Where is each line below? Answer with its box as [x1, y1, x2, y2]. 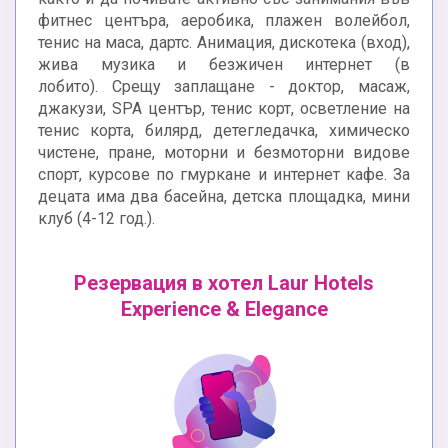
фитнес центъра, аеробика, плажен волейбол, [38, 11, 410, 31]
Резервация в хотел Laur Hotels [74, 271, 374, 296]
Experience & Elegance [120, 297, 328, 322]
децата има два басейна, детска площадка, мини [38, 187, 410, 207]
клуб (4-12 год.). [38, 209, 155, 229]
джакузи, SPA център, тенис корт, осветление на [38, 99, 410, 119]
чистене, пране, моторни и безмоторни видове [38, 143, 410, 163]
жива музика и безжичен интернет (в [38, 55, 410, 75]
